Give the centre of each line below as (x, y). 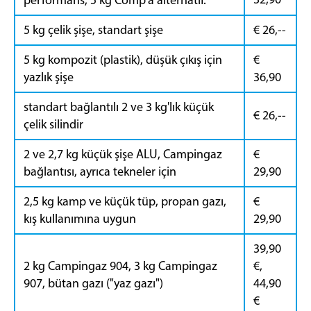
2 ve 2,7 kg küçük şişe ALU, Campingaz (123, 154)
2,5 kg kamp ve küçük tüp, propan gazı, (125, 201)
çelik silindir (53, 124)
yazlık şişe (49, 77)
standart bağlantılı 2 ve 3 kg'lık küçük (119, 107)
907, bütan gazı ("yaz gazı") (93, 283)
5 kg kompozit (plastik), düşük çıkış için (123, 59)
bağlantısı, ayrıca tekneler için (100, 171)
